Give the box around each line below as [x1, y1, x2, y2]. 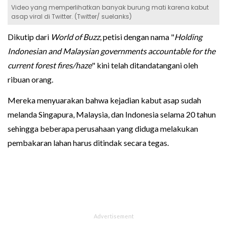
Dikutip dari [8, 31, 49, 42]
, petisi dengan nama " [100, 31, 174, 42]
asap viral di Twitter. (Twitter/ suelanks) [11, 12, 132, 21]
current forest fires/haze [8, 60, 92, 70]
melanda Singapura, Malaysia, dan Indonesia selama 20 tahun [8, 109, 216, 119]
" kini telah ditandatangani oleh [92, 60, 198, 70]
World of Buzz [49, 31, 100, 42]
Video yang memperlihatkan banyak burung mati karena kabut [11, 3, 209, 12]
